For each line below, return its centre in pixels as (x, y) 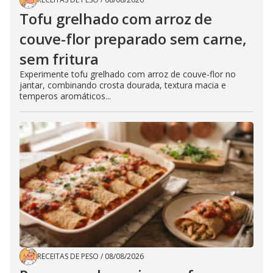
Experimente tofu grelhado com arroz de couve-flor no (128, 74)
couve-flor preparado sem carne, (133, 39)
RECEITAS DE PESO (68, 257)
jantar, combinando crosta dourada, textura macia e (123, 85)
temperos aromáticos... (65, 96)
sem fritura (59, 59)
